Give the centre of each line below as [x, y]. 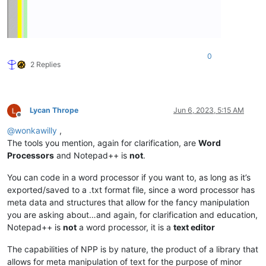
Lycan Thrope [54, 110]
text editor [194, 227]
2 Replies [45, 65]
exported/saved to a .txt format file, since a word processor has [131, 190]
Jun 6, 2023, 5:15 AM [209, 110]
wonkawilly [36, 131]
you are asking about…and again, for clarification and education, [132, 215]
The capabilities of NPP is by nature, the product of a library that [133, 249]
